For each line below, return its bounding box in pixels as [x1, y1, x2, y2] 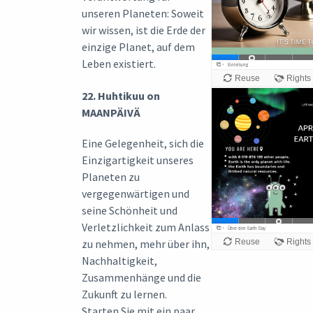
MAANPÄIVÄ [82, 105, 140, 119]
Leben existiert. [82, 56, 156, 71]
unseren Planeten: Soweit [82, 6, 204, 20]
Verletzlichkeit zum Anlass [82, 219, 210, 234]
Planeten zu [82, 169, 140, 184]
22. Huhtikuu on [82, 88, 160, 103]
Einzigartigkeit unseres [82, 152, 194, 167]
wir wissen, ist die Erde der [82, 22, 205, 37]
